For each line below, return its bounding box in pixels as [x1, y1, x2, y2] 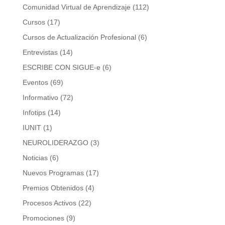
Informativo [22, 93, 58, 102]
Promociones [22, 214, 64, 222]
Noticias [22, 154, 48, 162]
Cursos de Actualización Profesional [22, 33, 136, 42]
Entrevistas [22, 48, 58, 57]
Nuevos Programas [22, 169, 84, 177]
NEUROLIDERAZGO [22, 139, 88, 147]
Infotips [22, 108, 46, 117]
